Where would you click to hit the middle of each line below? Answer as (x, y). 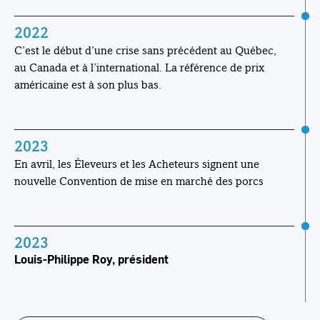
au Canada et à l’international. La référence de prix (139, 67)
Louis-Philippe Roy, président (91, 259)
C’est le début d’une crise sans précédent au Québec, (145, 50)
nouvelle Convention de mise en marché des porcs (139, 181)
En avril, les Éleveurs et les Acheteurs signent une (137, 164)
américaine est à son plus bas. (88, 84)
